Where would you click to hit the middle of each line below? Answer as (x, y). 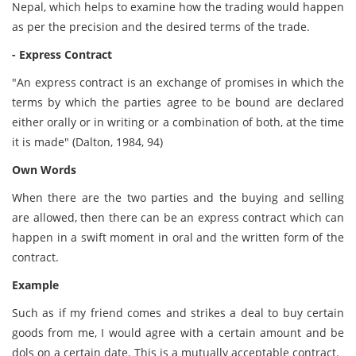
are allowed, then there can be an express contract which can (178, 217)
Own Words (44, 170)
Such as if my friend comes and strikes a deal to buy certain (178, 313)
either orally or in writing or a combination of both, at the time (178, 122)
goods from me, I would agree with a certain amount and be (178, 333)
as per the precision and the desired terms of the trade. (161, 27)
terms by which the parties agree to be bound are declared (178, 102)
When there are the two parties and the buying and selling (178, 197)
